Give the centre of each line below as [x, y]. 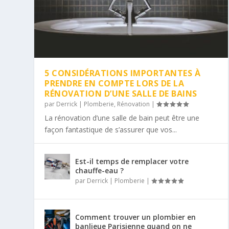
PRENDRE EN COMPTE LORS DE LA [114, 83]
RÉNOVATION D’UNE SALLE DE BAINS [121, 93]
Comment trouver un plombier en [136, 217]
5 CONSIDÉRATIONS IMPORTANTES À [123, 73]
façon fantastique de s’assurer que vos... [111, 129]
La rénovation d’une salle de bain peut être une [122, 118]
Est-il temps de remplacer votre [132, 161]
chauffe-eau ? [100, 170]
